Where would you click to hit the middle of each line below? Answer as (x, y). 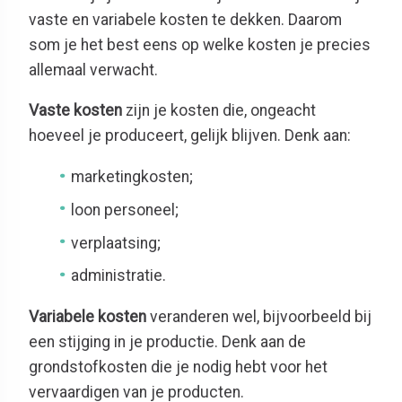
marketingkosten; (132, 177)
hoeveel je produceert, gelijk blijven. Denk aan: (190, 136)
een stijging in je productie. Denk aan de (167, 342)
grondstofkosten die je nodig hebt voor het (178, 367)
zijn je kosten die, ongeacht (219, 111)
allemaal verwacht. (93, 70)
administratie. (119, 276)
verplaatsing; (116, 243)
